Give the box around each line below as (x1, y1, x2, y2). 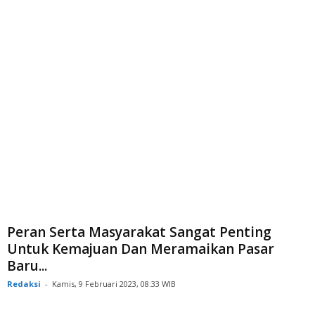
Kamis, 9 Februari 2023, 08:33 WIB (52, 278, 176, 289)
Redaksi (7, 278, 41, 289)
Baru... (7, 257, 47, 275)
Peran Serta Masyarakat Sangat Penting (7, 223, 271, 241)
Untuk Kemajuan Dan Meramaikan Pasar (7, 240, 274, 258)
